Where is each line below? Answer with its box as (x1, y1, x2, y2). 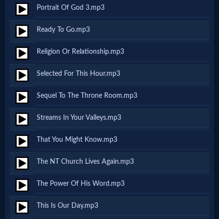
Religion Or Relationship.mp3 (37, 47, 124, 55)
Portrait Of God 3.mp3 (37, 3, 105, 11)
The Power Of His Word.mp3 (37, 179, 125, 187)
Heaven (2, 144, 45, 158)
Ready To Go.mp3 (37, 25, 90, 33)
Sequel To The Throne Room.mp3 (37, 91, 137, 99)
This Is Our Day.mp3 (37, 201, 98, 209)
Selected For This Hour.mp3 (37, 69, 120, 77)
